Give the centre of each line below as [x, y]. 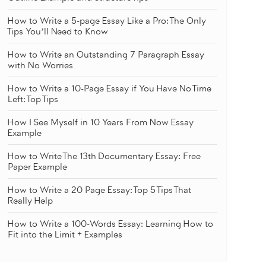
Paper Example [37, 167]
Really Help [31, 201]
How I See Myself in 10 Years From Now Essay [100, 123]
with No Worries [40, 66]
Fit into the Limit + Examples [65, 235]
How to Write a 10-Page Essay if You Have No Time [109, 89]
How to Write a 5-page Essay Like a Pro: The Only [107, 21]
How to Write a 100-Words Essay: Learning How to [110, 224]
